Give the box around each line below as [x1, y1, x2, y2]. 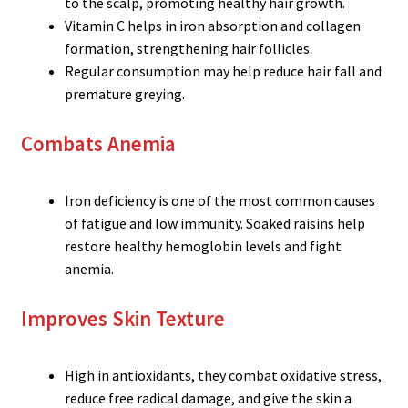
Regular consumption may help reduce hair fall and [64, 61, 382, 80]
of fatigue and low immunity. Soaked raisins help [64, 214, 365, 233]
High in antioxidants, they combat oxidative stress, [64, 366, 382, 385]
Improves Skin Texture [20, 304, 225, 331]
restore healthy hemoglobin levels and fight [64, 237, 342, 256]
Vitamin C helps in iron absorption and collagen [64, 15, 361, 35]
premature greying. [64, 84, 185, 103]
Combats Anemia [20, 129, 176, 157]
